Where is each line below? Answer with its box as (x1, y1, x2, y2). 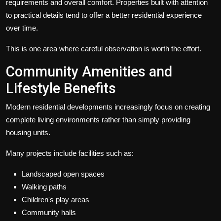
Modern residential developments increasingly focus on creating (6, 103, 210, 111)
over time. (6, 24, 38, 33)
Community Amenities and (6, 63, 172, 80)
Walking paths (22, 183, 67, 191)
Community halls (22, 208, 76, 217)
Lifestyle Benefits (6, 80, 116, 97)
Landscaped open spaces (22, 170, 105, 179)
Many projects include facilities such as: (6, 149, 134, 158)
